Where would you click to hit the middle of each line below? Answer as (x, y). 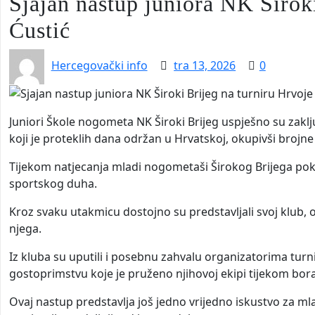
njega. (25, 229)
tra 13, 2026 (205, 65)
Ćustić (40, 30)
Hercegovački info (99, 65)
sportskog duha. (53, 184)
